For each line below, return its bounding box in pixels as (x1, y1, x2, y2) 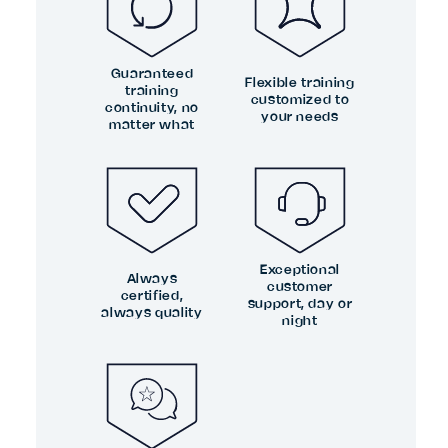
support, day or (247, 298, 353, 310)
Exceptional (259, 264, 341, 276)
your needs (261, 110, 339, 123)
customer (266, 281, 334, 293)
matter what (108, 119, 196, 131)
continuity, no (104, 102, 200, 114)
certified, (120, 289, 184, 302)
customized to (250, 93, 350, 106)
